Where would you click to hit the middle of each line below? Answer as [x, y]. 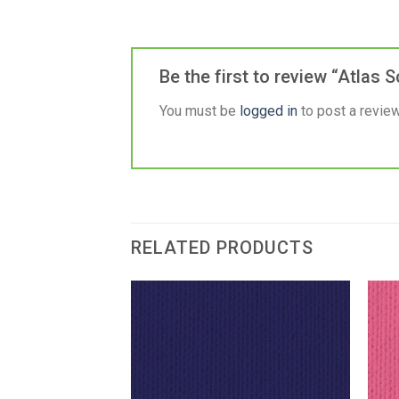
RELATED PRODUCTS [222, 247]
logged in [269, 110]
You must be [199, 110]
